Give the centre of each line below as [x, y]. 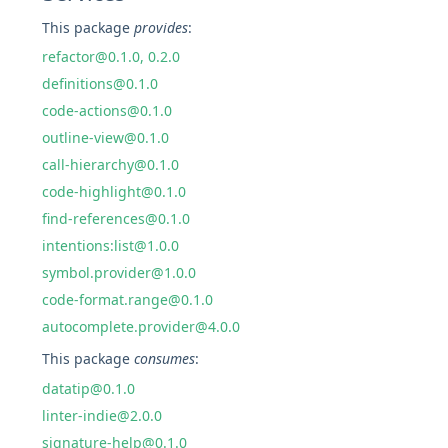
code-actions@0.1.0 [107, 110]
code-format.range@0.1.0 [128, 299]
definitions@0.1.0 [100, 83]
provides [161, 27]
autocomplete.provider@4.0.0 [141, 326]
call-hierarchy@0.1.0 [111, 164]
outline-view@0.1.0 [106, 137]
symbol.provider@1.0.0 [119, 272]
